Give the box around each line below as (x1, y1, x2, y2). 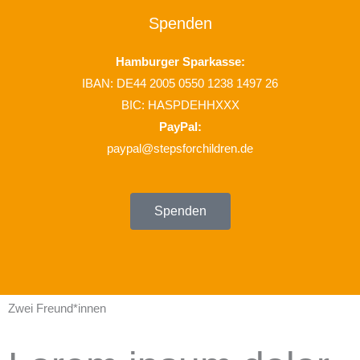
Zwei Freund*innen (8, 301, 106, 315)
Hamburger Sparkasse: (115, 55, 245, 69)
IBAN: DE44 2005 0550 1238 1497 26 (82, 77, 278, 91)
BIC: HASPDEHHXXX (121, 99, 239, 112)
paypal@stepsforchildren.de (107, 142, 253, 156)
